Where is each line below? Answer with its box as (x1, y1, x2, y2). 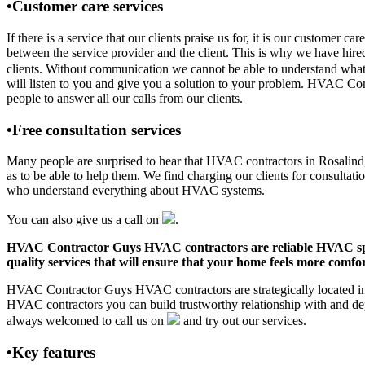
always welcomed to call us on (7, 314, 167, 328)
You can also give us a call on (7, 213, 162, 227)
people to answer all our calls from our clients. (7, 90, 243, 105)
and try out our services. (180, 314, 306, 328)
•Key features (7, 344, 95, 362)
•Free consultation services (7, 121, 181, 139)
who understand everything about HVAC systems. (7, 183, 265, 198)
